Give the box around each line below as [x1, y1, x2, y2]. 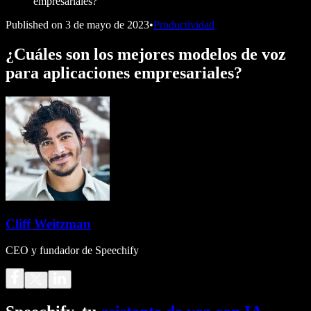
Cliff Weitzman [6, 216, 91, 231]
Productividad [153, 19, 215, 31]
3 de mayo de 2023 [65, 19, 149, 31]
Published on [6, 19, 62, 31]
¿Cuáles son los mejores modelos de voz [6, 44, 286, 63]
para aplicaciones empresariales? [6, 63, 242, 82]
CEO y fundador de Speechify [6, 244, 139, 257]
